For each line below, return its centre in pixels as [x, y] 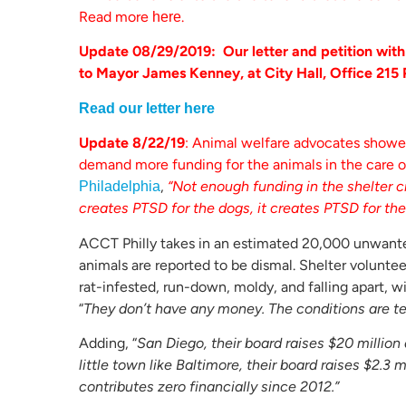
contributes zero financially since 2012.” [209, 386]
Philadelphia [120, 187]
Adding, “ [108, 343]
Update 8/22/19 [132, 143]
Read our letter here [147, 108]
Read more [116, 16]
